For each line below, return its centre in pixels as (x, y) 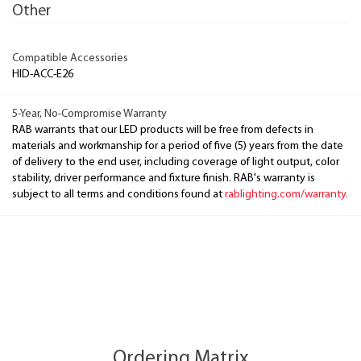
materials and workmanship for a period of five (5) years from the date (178, 147)
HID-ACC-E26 (43, 74)
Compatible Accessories (70, 58)
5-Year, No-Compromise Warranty (89, 114)
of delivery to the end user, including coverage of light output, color (176, 163)
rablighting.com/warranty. (286, 195)
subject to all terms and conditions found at (118, 195)
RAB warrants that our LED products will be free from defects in (163, 131)
